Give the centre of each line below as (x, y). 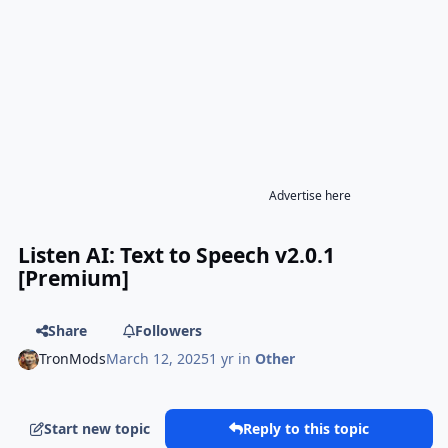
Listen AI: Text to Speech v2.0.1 (177, 255)
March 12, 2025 (158, 359)
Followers (168, 330)
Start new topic (97, 429)
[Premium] (74, 278)
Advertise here (310, 195)
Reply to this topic (306, 429)
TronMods (73, 359)
